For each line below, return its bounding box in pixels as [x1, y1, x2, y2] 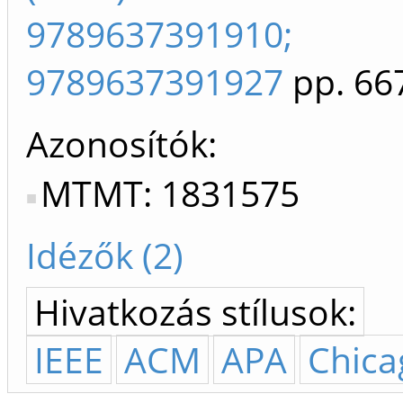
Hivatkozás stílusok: [34, 288, 356, 336]
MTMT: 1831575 [40, 169, 300, 218]
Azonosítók [26, 120, 208, 168]
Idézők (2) [26, 231, 184, 280]
